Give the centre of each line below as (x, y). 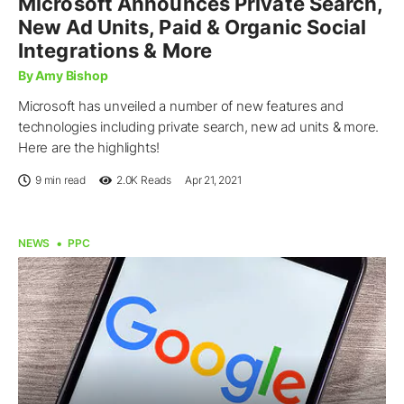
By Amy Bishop (63, 76)
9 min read (60, 180)
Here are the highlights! (89, 148)
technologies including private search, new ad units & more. (199, 127)
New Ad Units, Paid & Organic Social (193, 28)
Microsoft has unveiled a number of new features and (181, 106)
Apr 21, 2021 (213, 180)
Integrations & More (115, 51)
